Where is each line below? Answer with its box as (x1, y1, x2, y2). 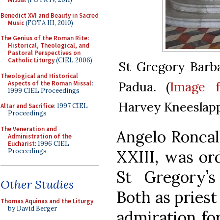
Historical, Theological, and (8, 41, 89, 50)
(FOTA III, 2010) (24, 18, 73, 27)
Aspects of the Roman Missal (8, 79, 91, 87)
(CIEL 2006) (55, 56, 92, 64)
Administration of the (8, 132, 72, 140)
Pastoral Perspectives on (8, 49, 81, 57)
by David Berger (8, 204, 57, 213)
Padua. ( (118, 78, 170, 95)
